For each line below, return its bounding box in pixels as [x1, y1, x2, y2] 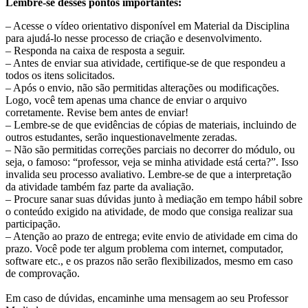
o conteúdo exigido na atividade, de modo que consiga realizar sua [5, 205, 293, 217]
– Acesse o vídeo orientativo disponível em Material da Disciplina [5, 19, 289, 32]
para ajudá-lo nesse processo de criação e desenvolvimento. [5, 32, 262, 44]
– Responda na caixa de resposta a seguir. [5, 44, 185, 56]
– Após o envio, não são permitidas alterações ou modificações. [5, 81, 279, 93]
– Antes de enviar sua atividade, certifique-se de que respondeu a [5, 56, 285, 69]
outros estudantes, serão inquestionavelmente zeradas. [5, 131, 237, 143]
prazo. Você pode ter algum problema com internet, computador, [5, 242, 283, 254]
